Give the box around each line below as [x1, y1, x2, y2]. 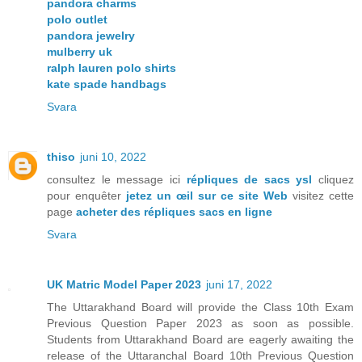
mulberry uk [47, 45, 112, 59]
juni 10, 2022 [80, 150, 146, 164]
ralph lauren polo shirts [47, 61, 176, 75]
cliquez [318, 173, 354, 187]
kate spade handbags [47, 78, 166, 91]
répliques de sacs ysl [186, 173, 318, 187]
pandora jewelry [47, 29, 135, 43]
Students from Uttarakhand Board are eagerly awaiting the [47, 333, 354, 347]
